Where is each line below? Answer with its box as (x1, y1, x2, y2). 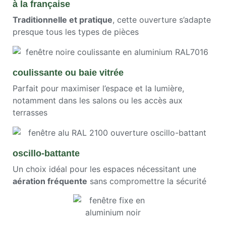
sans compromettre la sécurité (87, 176, 206, 186)
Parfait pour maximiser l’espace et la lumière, (13, 83, 184, 93)
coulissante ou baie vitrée (13, 67, 124, 78)
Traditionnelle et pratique (13, 14, 112, 25)
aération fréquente (13, 176, 87, 186)
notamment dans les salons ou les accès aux (13, 95, 183, 105)
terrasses (13, 107, 47, 118)
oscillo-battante (13, 148, 80, 158)
